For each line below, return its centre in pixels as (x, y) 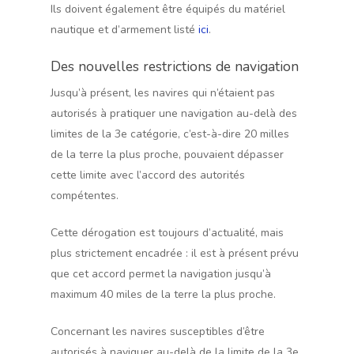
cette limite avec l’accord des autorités (148, 175)
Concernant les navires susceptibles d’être (158, 331)
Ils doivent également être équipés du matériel (168, 9)
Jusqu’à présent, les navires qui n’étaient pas (163, 93)
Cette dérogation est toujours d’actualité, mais (167, 233)
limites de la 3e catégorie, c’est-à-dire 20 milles (170, 134)
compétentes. (85, 196)
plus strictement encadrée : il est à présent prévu (175, 253)
